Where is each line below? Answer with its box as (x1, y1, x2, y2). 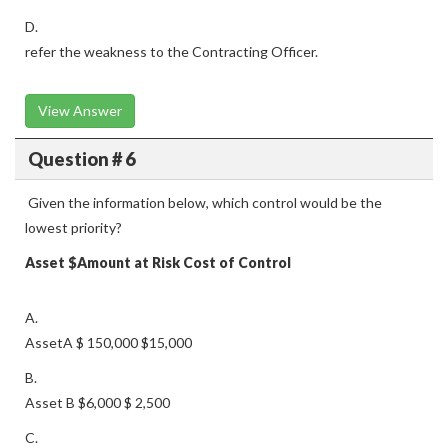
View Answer (38, 102, 122, 119)
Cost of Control (183, 254, 291, 271)
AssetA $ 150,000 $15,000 (25, 334, 192, 351)
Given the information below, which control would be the (25, 194, 382, 211)
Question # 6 (27, 147, 135, 170)
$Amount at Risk (68, 254, 180, 271)
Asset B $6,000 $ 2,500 (25, 394, 170, 411)
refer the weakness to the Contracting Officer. (25, 43, 318, 60)
